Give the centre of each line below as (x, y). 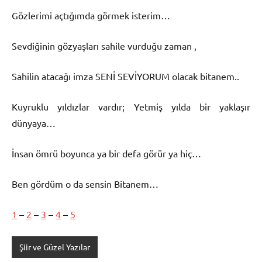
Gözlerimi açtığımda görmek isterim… (91, 15)
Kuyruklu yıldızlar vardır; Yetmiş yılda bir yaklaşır (131, 106)
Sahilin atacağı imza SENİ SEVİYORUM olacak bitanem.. (125, 76)
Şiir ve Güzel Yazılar (54, 247)
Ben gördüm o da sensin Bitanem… (85, 183)
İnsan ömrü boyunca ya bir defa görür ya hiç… (106, 153)
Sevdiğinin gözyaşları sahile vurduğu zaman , (104, 45)
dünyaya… (34, 123)
